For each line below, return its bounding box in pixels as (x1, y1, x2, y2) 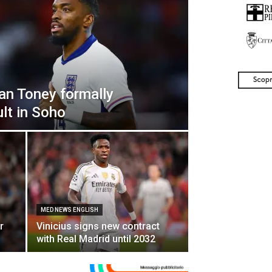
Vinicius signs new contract (36, 220, 160, 232)
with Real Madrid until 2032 (36, 233, 155, 245)
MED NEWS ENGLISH (41, 206, 98, 213)
